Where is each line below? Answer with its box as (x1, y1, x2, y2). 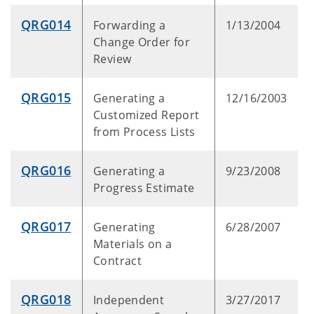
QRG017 (21, 218, 71, 235)
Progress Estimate (93, 180, 195, 196)
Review (93, 51, 132, 67)
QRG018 (21, 291, 71, 308)
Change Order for (93, 34, 191, 50)
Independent (93, 292, 165, 308)
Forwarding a (93, 18, 166, 33)
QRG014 (21, 16, 71, 33)
